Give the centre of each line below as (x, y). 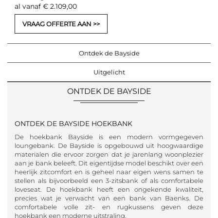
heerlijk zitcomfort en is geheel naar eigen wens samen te (109, 172)
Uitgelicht (109, 72)
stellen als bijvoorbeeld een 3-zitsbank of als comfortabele (109, 180)
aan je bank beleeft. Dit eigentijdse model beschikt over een (109, 163)
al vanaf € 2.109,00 (46, 6)
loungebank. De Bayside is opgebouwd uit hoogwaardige (109, 145)
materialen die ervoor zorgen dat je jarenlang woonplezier (109, 154)
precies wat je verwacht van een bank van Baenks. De (109, 198)
